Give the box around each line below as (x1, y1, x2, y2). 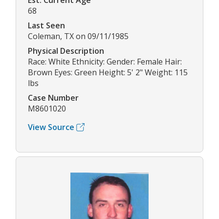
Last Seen (28, 20, 65, 31)
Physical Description (28, 45, 104, 57)
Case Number (28, 92, 79, 104)
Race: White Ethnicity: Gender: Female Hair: (28, 56, 182, 67)
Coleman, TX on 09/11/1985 (28, 31, 129, 42)
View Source (28, 122, 74, 133)
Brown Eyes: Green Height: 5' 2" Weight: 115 (28, 67, 188, 78)
